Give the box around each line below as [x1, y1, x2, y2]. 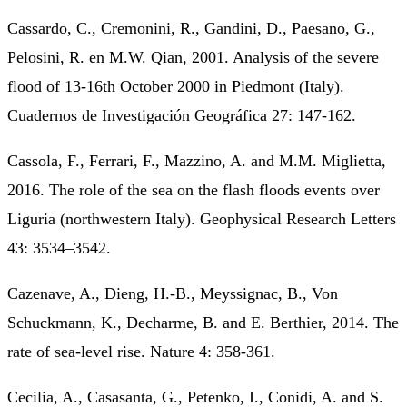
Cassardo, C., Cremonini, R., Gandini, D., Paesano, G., [7, 18, 375, 37]
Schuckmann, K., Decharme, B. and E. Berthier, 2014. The [7, 313, 399, 332]
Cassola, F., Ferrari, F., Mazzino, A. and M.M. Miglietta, [7, 151, 386, 170]
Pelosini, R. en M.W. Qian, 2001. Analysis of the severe [7, 47, 379, 66]
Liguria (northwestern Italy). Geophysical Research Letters [7, 209, 396, 228]
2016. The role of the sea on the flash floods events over [7, 180, 380, 199]
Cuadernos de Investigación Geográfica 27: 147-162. [7, 105, 356, 124]
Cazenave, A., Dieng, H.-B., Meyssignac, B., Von [7, 283, 338, 303]
